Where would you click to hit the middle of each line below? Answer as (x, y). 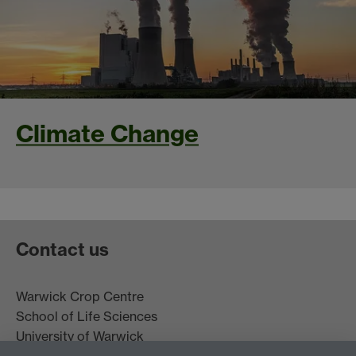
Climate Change (107, 134)
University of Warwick (80, 337)
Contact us (62, 250)
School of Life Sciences (87, 317)
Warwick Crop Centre (80, 297)
